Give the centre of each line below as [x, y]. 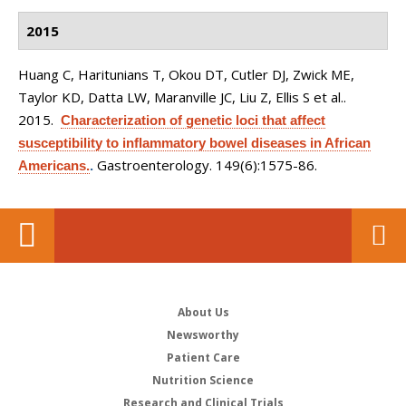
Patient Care [203, 358]
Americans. [54, 165]
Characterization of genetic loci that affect [193, 120]
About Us [203, 312]
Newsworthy [203, 335]
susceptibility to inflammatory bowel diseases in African [194, 143]
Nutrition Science [203, 380]
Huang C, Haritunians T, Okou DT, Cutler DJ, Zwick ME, [186, 74]
